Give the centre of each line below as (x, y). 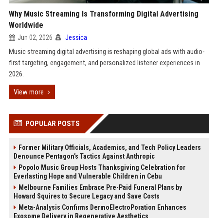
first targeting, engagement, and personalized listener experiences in (104, 63)
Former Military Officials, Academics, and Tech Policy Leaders (109, 147)
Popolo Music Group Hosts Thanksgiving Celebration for (102, 167)
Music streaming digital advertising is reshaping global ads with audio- (107, 52)
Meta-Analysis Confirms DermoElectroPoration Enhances (102, 207)
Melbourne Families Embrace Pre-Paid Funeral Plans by (100, 187)
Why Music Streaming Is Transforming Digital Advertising (103, 14)
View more (28, 92)
